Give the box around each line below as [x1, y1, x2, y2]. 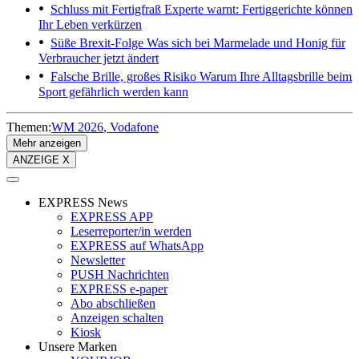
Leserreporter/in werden [71, 224, 192, 238]
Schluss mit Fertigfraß [50, 2, 161, 16]
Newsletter [71, 252, 125, 267]
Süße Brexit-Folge [50, 35, 143, 50]
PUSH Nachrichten [71, 267, 169, 281]
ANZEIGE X [13, 153, 70, 166]
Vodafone [110, 119, 159, 134]
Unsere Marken [38, 339, 117, 353]
